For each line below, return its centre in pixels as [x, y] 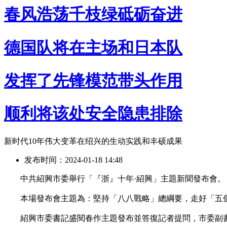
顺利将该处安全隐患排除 [93, 114]
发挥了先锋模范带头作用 [93, 80]
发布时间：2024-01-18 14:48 [73, 160]
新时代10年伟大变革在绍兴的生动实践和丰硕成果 [93, 141]
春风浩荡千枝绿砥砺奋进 [93, 14]
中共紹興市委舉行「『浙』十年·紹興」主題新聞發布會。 [115, 178]
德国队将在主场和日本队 [93, 47]
